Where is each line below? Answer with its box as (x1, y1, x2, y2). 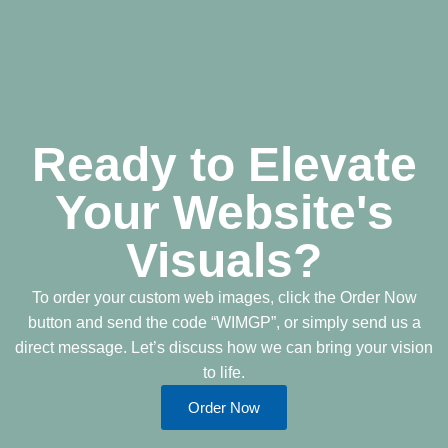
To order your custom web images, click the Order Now (31, 289, 417, 307)
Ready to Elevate (31, 138, 417, 192)
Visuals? (126, 234, 322, 288)
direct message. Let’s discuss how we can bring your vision (15, 339, 433, 357)
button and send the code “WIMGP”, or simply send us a (27, 314, 421, 332)
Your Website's (54, 186, 394, 240)
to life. (203, 364, 245, 382)
